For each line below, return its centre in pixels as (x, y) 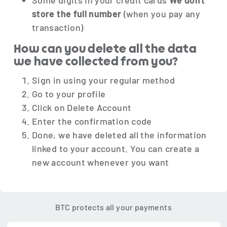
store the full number (77, 14)
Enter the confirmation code (92, 121)
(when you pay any (161, 14)
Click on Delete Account (82, 108)
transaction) (58, 28)
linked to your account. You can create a (116, 149)
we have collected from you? (96, 63)
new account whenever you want (101, 162)
